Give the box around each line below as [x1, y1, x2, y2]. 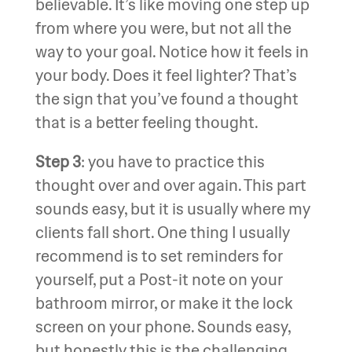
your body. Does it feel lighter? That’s [35, 65, 297, 85]
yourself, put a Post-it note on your [35, 269, 283, 289]
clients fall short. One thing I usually [35, 222, 290, 242]
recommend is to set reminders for [35, 246, 283, 266]
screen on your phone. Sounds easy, [35, 317, 291, 336]
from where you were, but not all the [35, 18, 291, 38]
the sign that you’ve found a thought [35, 89, 299, 108]
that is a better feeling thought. [35, 112, 262, 132]
